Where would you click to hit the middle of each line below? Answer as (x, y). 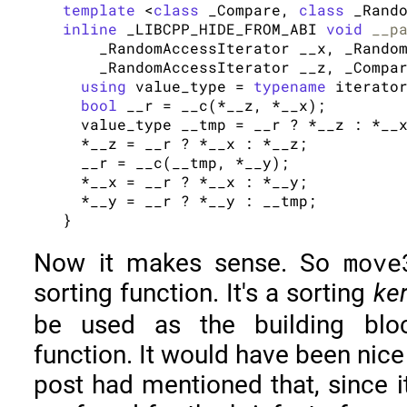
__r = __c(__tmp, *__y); (177, 162)
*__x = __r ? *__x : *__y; (186, 181)
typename (290, 85)
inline (90, 28)
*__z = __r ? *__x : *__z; (186, 143)
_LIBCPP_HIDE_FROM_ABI (222, 28)
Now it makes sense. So (189, 263)
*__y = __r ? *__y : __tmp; (190, 200)
